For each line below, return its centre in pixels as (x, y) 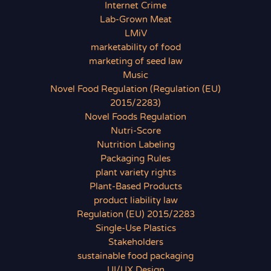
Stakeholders (135, 243)
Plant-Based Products (135, 187)
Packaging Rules (135, 159)
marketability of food (135, 48)
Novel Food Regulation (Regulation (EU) (135, 90)
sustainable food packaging (135, 256)
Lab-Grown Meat (135, 20)
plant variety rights (135, 173)
